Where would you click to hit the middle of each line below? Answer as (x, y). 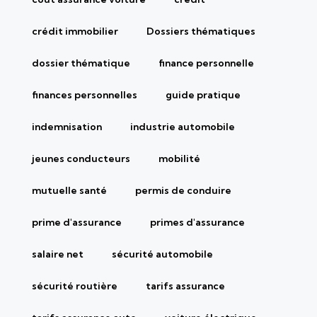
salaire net (58, 254)
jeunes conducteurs (81, 158)
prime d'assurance (77, 222)
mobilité (179, 158)
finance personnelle (206, 63)
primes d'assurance (197, 222)
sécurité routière (75, 286)
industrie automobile (183, 126)
